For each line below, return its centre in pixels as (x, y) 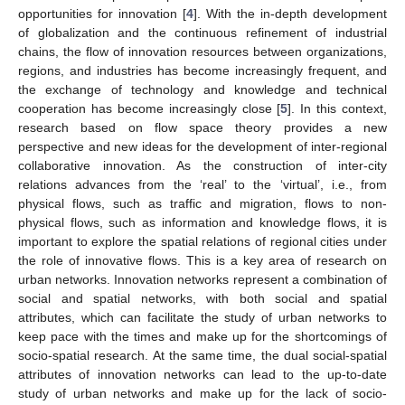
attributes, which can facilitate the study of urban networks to (202, 317)
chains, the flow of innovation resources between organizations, (202, 51)
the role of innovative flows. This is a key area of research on (202, 260)
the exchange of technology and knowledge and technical (202, 89)
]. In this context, (337, 108)
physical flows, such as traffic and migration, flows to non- (202, 203)
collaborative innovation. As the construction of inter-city (202, 165)
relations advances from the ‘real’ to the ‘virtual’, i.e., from (202, 184)
